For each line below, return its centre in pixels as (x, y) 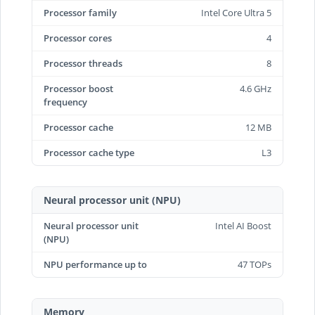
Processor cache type (89, 153)
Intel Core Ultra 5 (236, 13)
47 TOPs (255, 264)
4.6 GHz (256, 89)
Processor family (80, 13)
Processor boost (78, 89)
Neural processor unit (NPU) (112, 200)
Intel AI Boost (243, 226)
